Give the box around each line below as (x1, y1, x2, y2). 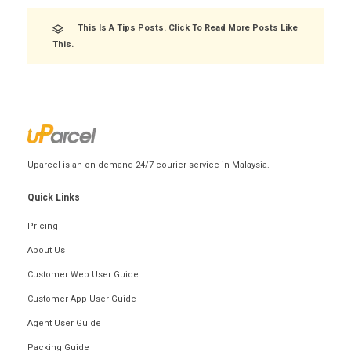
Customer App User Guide (27, 294, 136, 305)
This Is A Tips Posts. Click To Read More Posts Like (75, 23, 298, 34)
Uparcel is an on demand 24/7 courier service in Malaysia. (27, 160, 270, 171)
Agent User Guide (27, 318, 101, 329)
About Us (27, 245, 65, 256)
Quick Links (27, 192, 80, 204)
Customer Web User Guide (27, 270, 139, 280)
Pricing (27, 221, 58, 232)
